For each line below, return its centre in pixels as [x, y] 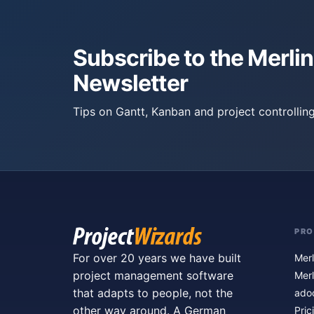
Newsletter [130, 83]
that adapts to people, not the [153, 293]
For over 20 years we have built [157, 258]
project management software [153, 275]
